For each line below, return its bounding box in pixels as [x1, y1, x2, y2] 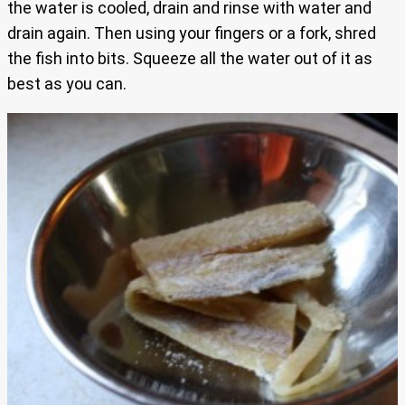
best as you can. [7, 73, 127, 93]
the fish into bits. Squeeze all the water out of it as [7, 48, 372, 68]
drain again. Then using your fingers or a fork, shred [7, 23, 376, 42]
